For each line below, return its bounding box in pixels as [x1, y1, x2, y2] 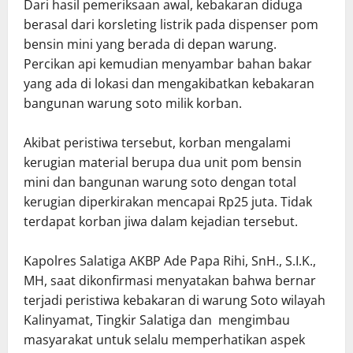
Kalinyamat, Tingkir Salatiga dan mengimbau [24, 310, 290, 329]
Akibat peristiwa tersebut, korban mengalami [24, 133, 291, 151]
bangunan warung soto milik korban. [24, 94, 242, 112]
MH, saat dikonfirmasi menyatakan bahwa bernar [24, 271, 316, 289]
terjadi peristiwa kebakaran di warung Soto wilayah [24, 291, 325, 309]
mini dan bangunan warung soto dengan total [24, 173, 296, 191]
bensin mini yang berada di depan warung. [24, 35, 277, 53]
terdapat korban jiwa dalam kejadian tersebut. [24, 212, 298, 230]
